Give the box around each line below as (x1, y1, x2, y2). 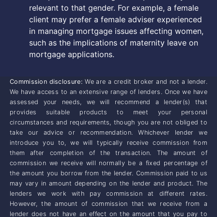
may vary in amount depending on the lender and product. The (10, 180, 207, 187)
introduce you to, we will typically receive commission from (10, 139, 207, 147)
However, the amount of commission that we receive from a (10, 200, 207, 208)
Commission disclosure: (10, 78, 83, 86)
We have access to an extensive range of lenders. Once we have (10, 88, 207, 96)
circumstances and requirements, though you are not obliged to (10, 119, 207, 126)
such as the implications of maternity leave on (29, 37, 198, 47)
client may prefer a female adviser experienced (29, 14, 202, 24)
